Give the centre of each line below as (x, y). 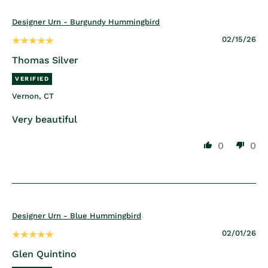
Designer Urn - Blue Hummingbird (77, 216)
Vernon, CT (33, 96)
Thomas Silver (45, 60)
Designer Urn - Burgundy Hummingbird (86, 22)
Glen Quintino (44, 254)
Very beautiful (45, 120)
